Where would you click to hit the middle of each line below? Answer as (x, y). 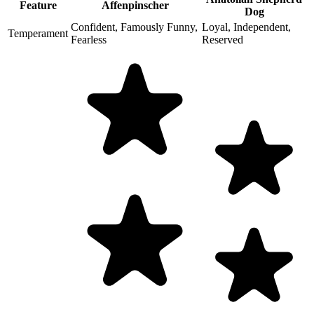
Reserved (223, 39)
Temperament (38, 33)
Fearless (89, 39)
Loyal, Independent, (246, 27)
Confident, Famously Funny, (134, 27)
